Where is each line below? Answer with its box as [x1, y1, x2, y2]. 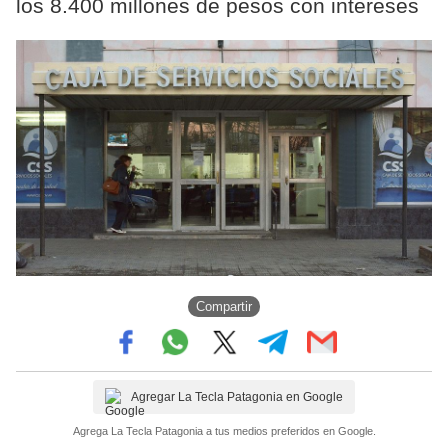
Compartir [196, 299, 252, 315]
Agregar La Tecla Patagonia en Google [131, 389, 343, 404]
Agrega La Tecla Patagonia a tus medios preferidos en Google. [72, 424, 376, 437]
